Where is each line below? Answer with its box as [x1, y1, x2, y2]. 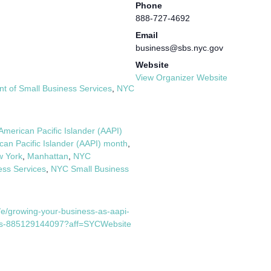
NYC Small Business [50, 163, 129, 174]
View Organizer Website [135, 72, 227, 82]
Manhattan [27, 151, 68, 161]
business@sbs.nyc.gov [135, 42, 223, 53]
